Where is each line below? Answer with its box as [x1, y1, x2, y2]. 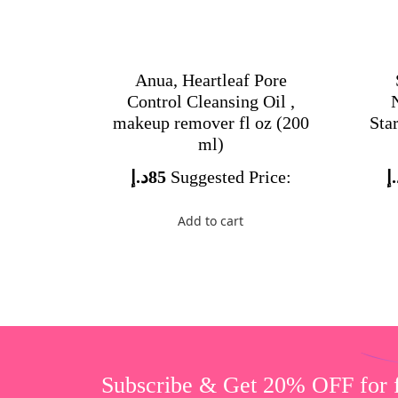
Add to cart [178, 211, 244, 229]
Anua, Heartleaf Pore [134, 69, 287, 90]
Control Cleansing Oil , [126, 91, 295, 111]
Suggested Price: [170, 166, 291, 187]
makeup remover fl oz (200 [112, 112, 309, 132]
